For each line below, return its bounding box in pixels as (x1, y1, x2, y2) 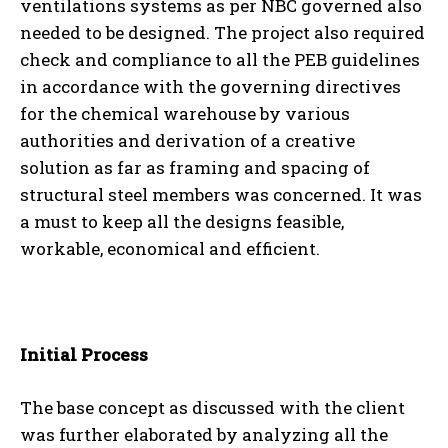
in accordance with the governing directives (20, 74, 401, 98)
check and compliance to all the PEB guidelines (20, 47, 420, 71)
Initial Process (20, 342, 148, 366)
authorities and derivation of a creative (20, 128, 355, 152)
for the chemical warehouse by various (20, 101, 350, 125)
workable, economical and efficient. (20, 236, 320, 260)
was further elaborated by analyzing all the (20, 422, 388, 446)
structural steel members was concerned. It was (20, 182, 422, 206)
